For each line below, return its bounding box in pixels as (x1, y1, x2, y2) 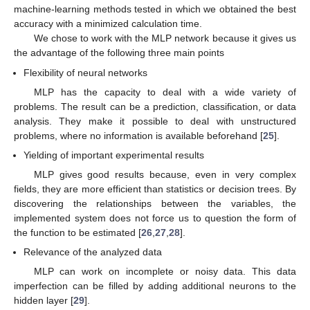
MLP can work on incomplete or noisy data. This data (33, 266, 296, 277)
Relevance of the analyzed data (24, 246, 163, 258)
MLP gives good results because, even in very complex (33, 168, 296, 180)
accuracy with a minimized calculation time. (14, 18, 202, 30)
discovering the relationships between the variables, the (14, 197, 296, 209)
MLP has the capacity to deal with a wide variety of (33, 86, 296, 98)
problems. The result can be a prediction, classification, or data (14, 100, 296, 112)
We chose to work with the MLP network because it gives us (33, 33, 296, 44)
